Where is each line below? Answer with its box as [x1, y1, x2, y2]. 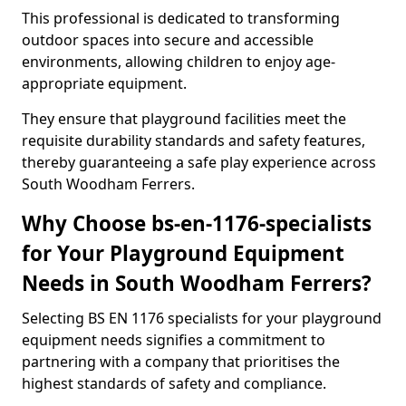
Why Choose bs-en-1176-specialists [22, 209, 372, 237]
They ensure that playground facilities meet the [22, 109, 346, 129]
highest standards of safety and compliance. [22, 373, 326, 393]
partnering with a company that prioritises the [22, 352, 340, 372]
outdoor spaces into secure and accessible [22, 30, 314, 50]
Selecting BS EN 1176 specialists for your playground [22, 308, 382, 328]
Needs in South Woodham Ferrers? [22, 269, 372, 297]
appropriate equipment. [22, 73, 187, 93]
